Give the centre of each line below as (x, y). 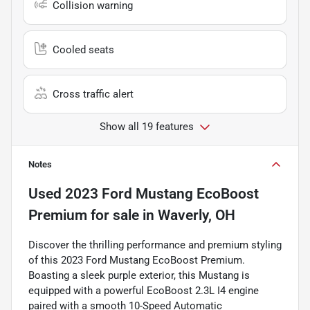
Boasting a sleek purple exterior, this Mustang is (139, 275)
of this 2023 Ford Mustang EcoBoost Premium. (137, 260)
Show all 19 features (147, 126)
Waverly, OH (197, 215)
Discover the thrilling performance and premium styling (155, 245)
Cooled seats (83, 49)
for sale (113, 215)
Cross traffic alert (93, 94)
